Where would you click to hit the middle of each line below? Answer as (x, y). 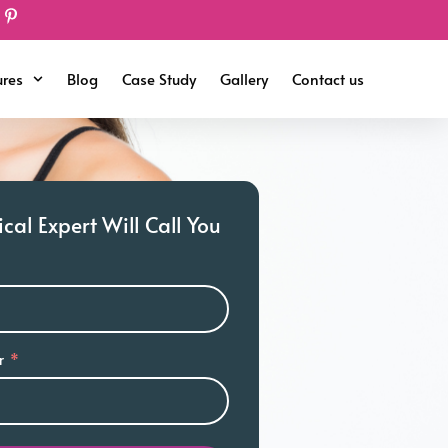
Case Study (159, 78)
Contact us (328, 78)
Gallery (244, 78)
